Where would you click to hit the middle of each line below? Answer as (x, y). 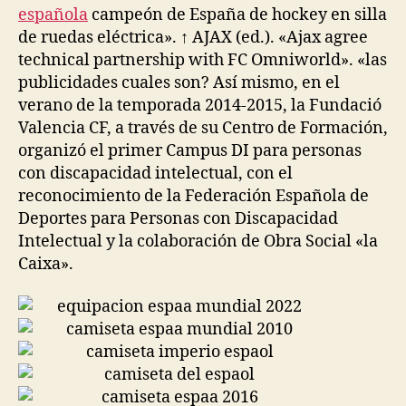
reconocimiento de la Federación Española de (193, 196)
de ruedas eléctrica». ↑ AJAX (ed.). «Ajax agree (193, 37)
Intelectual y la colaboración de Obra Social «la (198, 241)
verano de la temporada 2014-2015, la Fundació (200, 105)
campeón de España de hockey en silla (237, 14)
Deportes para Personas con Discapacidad (178, 218)
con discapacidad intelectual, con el (155, 173)
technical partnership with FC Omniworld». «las (203, 60)
